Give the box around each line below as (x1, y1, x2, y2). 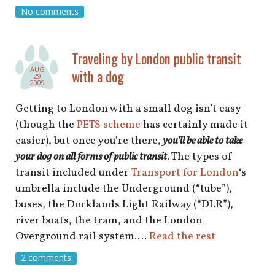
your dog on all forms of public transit (15, 149, 167, 165)
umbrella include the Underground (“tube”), (15, 180, 232, 196)
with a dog (72, 65, 124, 86)
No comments (20, 5, 79, 17)
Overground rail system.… (15, 228, 149, 244)
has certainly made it (141, 117, 248, 133)
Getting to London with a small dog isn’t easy (15, 101, 241, 117)
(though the (15, 117, 77, 133)
